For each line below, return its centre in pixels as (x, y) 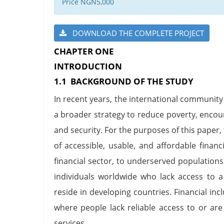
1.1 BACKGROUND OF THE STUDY (123, 81)
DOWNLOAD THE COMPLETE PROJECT (135, 33)
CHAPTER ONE (84, 51)
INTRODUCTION (88, 66)
